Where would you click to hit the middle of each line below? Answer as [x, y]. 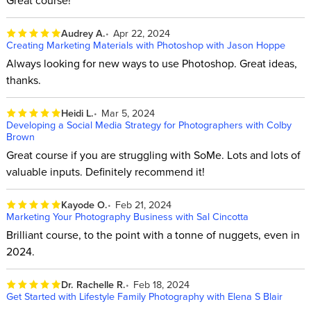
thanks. [23, 80]
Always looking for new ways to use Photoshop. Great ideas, [151, 64]
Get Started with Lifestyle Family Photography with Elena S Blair [144, 296]
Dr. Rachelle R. [93, 284]
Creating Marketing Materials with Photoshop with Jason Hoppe [145, 44]
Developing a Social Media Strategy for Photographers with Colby [149, 124]
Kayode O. [84, 204]
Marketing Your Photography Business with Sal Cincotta [127, 216]
